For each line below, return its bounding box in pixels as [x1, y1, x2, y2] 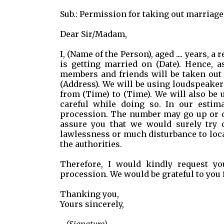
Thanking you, [59, 189, 119, 199]
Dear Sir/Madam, [59, 29, 127, 39]
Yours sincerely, [59, 199, 124, 209]
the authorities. [59, 139, 122, 149]
